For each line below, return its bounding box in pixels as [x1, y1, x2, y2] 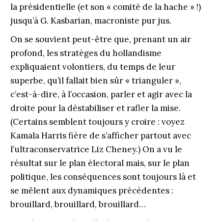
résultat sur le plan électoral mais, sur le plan [10, 158, 190, 168]
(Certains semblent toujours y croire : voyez [10, 116, 185, 127]
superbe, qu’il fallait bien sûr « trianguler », [10, 75, 181, 86]
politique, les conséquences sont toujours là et [10, 171, 196, 182]
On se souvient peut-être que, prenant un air [10, 34, 191, 45]
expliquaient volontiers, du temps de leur [10, 61, 175, 72]
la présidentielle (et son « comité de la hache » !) [10, 1, 201, 12]
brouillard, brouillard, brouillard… [10, 199, 146, 210]
